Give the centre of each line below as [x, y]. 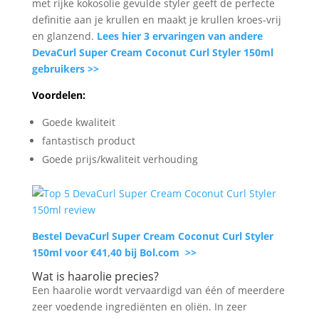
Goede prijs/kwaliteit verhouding [120, 159]
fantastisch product [88, 140]
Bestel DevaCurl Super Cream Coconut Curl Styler [152, 236]
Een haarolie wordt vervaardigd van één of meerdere [158, 290]
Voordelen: [58, 95]
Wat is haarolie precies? [95, 276]
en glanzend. [64, 36]
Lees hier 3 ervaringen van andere [179, 36]
